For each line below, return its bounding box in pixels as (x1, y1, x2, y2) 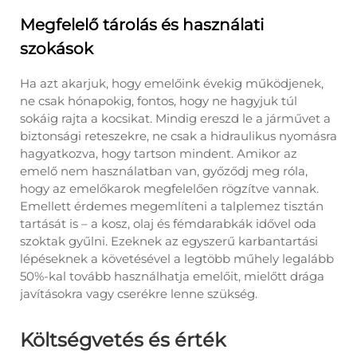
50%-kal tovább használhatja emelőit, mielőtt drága (20, 269, 324, 284)
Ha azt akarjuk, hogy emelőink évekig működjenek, (20, 76, 324, 91)
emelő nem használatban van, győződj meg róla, (20, 163, 308, 178)
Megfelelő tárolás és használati (20, 15, 264, 34)
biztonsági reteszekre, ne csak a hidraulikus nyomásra (20, 128, 337, 143)
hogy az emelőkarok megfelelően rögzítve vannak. (20, 181, 319, 196)
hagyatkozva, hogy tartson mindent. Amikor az (20, 146, 297, 161)
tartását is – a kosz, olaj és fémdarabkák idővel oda (20, 216, 316, 231)
